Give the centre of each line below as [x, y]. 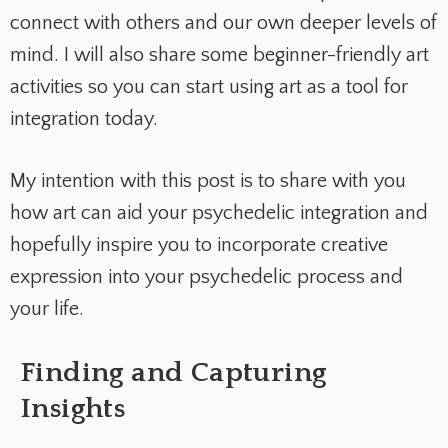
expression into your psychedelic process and [206, 276]
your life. [47, 308]
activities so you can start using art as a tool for [209, 86]
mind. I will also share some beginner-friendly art [219, 54]
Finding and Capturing [173, 372]
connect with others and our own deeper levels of [223, 22]
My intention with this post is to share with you [208, 180]
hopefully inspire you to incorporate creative [199, 244]
